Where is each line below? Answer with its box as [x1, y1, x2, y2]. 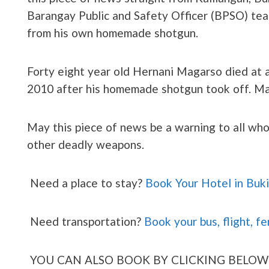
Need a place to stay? [30, 175, 145, 190]
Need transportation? [30, 214, 144, 228]
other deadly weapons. [27, 137, 144, 151]
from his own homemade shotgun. [27, 25, 198, 40]
